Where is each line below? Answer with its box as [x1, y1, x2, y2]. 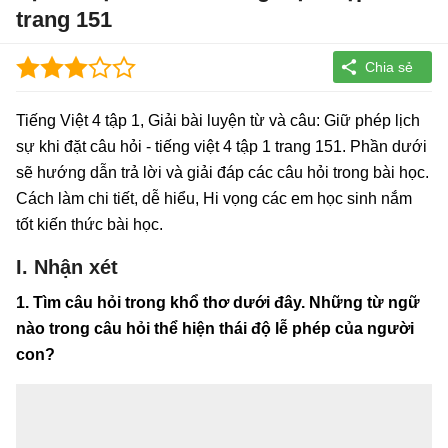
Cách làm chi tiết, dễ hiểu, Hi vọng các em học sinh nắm [16, 189, 412, 207]
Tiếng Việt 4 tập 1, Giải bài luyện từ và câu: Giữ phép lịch [16, 111, 420, 129]
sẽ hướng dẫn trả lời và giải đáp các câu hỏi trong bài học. [16, 163, 429, 181]
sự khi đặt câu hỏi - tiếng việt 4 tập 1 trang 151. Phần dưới [16, 137, 427, 155]
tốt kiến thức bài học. [16, 215, 163, 233]
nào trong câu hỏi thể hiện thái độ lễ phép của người [16, 319, 414, 337]
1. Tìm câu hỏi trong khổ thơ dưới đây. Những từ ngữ [16, 293, 420, 311]
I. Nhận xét [16, 255, 118, 278]
